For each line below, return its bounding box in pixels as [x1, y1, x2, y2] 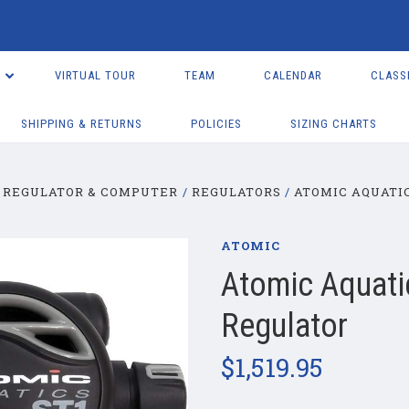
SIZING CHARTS [290, 117, 378, 131]
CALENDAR [263, 68, 322, 82]
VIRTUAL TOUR [54, 68, 136, 82]
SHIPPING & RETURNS [21, 117, 143, 131]
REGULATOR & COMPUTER [3, 184, 179, 200]
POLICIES [191, 117, 243, 131]
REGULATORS [191, 184, 281, 200]
